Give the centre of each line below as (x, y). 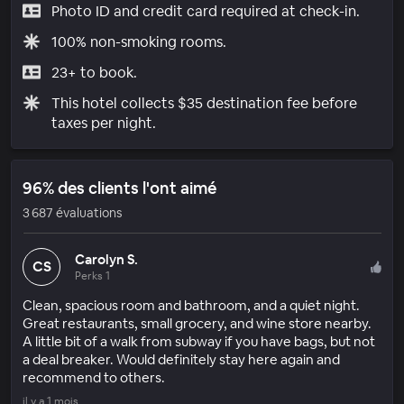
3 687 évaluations (72, 212)
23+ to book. (94, 72)
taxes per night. (103, 123)
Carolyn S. (106, 259)
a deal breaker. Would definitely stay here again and (181, 359)
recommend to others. (94, 377)
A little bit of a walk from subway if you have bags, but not (199, 341)
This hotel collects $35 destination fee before (204, 103)
